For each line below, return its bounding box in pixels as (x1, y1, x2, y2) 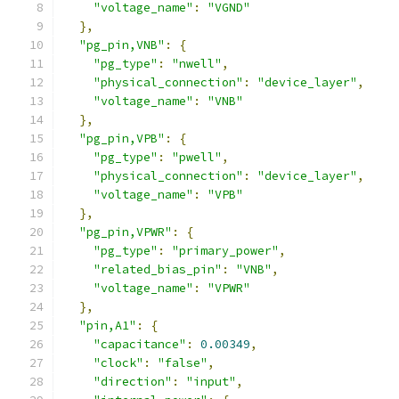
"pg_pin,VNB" (79, 37, 165, 53)
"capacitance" (94, 337, 186, 352)
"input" (186, 374, 236, 389)
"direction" (94, 374, 172, 389)
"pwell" (172, 150, 222, 165)
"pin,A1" (79, 318, 136, 333)
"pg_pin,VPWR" (79, 224, 172, 240)
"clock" (94, 355, 143, 370)
